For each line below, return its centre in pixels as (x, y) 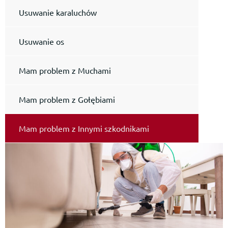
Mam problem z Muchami (65, 70)
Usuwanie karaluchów (58, 12)
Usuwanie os (42, 41)
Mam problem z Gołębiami (67, 99)
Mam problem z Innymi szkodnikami (84, 128)
